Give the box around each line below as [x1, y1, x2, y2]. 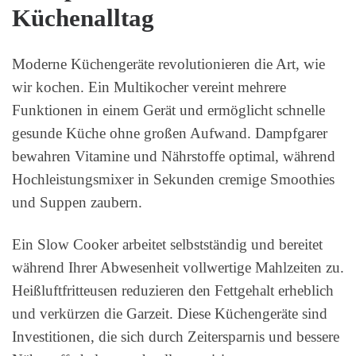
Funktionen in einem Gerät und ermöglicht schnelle [12, 101, 325, 118]
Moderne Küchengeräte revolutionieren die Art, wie [12, 55, 325, 72]
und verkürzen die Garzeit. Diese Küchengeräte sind [12, 304, 327, 322]
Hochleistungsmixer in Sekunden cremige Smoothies [12, 170, 335, 188]
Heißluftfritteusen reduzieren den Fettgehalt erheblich [12, 281, 334, 299]
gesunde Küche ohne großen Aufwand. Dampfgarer [12, 124, 327, 141]
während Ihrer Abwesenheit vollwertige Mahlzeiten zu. [12, 258, 344, 276]
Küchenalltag [12, 4, 154, 32]
